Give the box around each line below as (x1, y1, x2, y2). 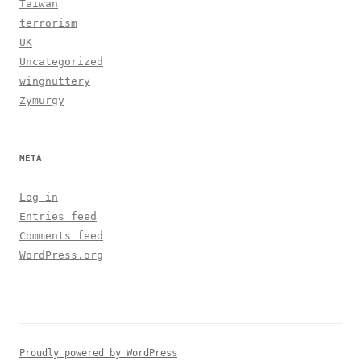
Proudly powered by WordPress (19, 347, 177, 359)
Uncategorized (19, 56, 103, 68)
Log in (19, 191, 58, 204)
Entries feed (19, 210, 97, 223)
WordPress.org (19, 249, 103, 262)
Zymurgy (19, 94, 64, 107)
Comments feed (19, 230, 103, 243)
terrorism (19, 17, 77, 30)
